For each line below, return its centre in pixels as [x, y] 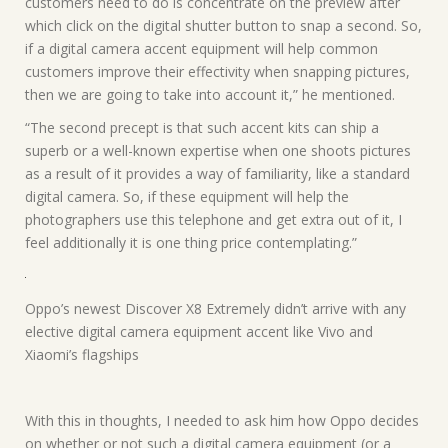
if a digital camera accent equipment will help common [201, 48]
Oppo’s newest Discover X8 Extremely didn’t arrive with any [215, 308]
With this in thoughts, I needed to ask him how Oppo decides [222, 420]
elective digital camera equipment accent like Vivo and [199, 331]
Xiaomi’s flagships [82, 354]
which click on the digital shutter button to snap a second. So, [223, 25]
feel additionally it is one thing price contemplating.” [191, 242]
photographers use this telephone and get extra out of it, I [213, 219]
